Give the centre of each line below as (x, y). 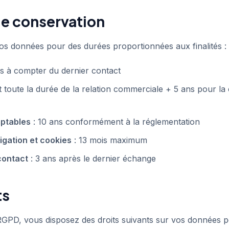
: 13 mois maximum (109, 140)
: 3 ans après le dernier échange (92, 158)
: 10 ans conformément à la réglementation (115, 122)
